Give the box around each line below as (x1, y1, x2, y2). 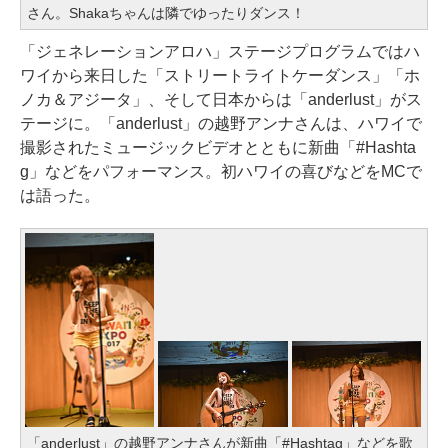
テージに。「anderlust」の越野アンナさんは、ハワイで (20, 114, 422, 132)
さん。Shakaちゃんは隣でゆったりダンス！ (27, 4, 305, 21)
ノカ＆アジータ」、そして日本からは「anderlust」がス (20, 90, 422, 108)
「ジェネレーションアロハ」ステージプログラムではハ (20, 42, 420, 60)
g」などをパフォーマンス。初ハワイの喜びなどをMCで (20, 162, 422, 180)
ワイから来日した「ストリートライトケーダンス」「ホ (20, 66, 420, 84)
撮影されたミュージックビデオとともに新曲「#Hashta (20, 138, 416, 156)
